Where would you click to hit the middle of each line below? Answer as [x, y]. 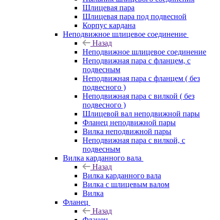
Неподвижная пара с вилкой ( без [138, 96]
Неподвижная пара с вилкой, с [134, 140]
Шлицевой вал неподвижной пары [141, 113]
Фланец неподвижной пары [129, 122]
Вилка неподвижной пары [127, 131]
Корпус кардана [109, 25]
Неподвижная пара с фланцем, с [137, 60]
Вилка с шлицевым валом [126, 184]
